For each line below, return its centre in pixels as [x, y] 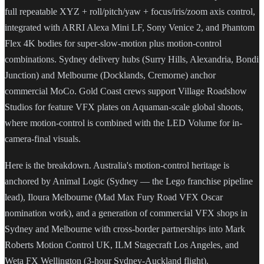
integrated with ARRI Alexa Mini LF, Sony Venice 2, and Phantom [130, 27]
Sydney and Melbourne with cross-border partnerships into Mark [125, 229]
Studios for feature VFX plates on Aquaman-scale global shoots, [124, 107]
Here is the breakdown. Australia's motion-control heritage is [117, 166]
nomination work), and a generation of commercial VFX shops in [126, 213]
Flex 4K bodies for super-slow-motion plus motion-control [113, 43]
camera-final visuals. [43, 138]
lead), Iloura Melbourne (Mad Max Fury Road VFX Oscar [114, 197]
